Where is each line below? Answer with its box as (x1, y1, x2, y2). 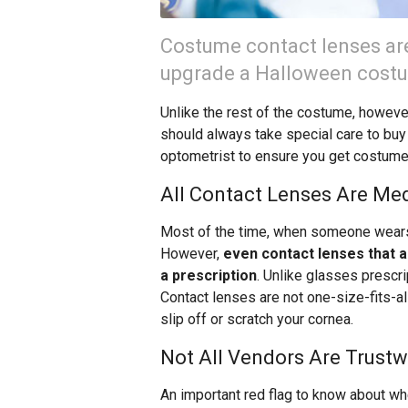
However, (160, 245, 223, 263)
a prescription (160, 267, 257, 285)
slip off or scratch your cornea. (160, 311, 353, 329)
